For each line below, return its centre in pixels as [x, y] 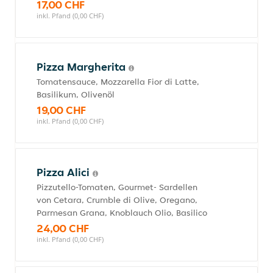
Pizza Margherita [83, 67]
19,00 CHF [61, 110]
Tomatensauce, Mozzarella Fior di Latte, [118, 82]
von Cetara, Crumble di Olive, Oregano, [117, 200]
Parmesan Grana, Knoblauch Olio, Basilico [122, 213]
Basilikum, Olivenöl [76, 94]
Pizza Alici [65, 172]
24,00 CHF [63, 228]
